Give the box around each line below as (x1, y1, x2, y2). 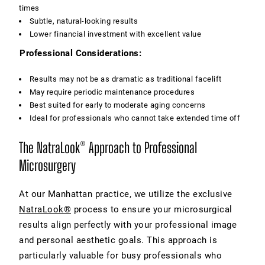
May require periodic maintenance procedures (29, 87, 195, 96)
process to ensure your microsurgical (71, 203, 232, 215)
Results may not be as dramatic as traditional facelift (29, 74, 222, 83)
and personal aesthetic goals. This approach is (19, 234, 217, 245)
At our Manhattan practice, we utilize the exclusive (19, 188, 232, 199)
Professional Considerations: (20, 47, 141, 59)
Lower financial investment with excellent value (29, 29, 202, 38)
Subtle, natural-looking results (29, 16, 138, 25)
